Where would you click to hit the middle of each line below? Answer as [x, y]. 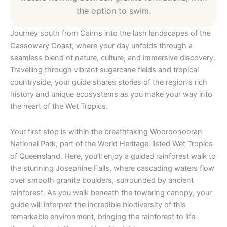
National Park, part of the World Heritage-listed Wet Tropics [111, 144]
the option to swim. [113, 11]
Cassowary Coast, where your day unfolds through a [101, 46]
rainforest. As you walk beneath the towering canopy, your [111, 192]
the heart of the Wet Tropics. [59, 107]
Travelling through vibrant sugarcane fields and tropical [104, 70]
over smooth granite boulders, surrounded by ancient [102, 180]
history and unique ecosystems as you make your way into [111, 94]
